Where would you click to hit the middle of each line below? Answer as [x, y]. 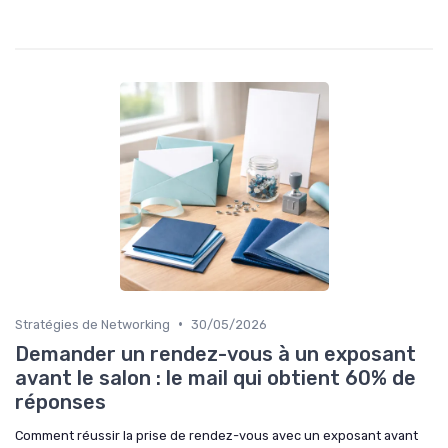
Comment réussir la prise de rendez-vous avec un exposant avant [216, 435]
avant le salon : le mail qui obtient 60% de [215, 377]
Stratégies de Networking [92, 324]
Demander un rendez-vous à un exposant [215, 353]
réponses [60, 401]
